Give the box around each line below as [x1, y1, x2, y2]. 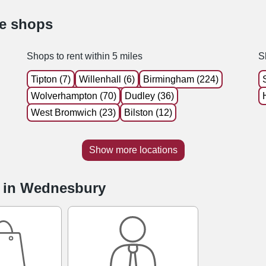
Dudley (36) [124, 90, 174, 101]
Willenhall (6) [78, 74, 135, 84]
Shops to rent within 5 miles [26, 50, 142, 61]
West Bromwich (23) [30, 107, 116, 118]
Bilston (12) [123, 107, 172, 118]
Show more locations [88, 144, 178, 155]
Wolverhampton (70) [30, 90, 116, 101]
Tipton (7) [30, 74, 71, 84]
